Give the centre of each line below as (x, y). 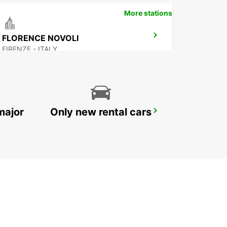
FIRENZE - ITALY (30, 49)
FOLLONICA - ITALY (35, 125)
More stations (148, 13)
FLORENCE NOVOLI (40, 38)
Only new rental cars (101, 112)
